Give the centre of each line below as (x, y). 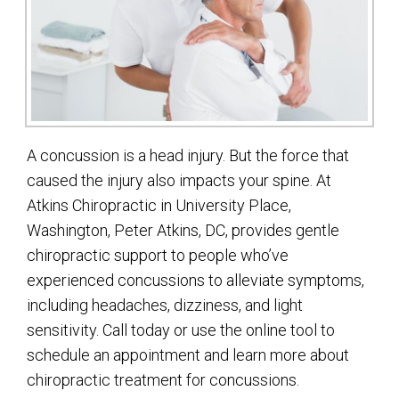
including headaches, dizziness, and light (165, 305)
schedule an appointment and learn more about (188, 354)
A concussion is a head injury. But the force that (188, 155)
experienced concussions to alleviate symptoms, (195, 280)
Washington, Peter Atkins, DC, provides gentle (183, 230)
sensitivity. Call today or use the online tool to (181, 330)
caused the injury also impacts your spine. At (179, 180)
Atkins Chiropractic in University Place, (159, 205)
